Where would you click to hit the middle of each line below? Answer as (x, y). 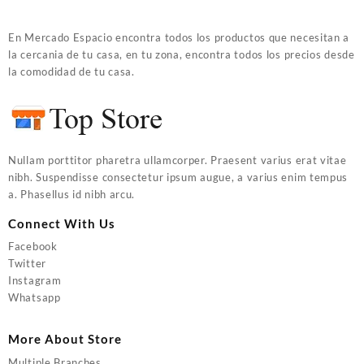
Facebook (33, 247)
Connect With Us (62, 223)
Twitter (27, 264)
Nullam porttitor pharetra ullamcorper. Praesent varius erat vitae (178, 160)
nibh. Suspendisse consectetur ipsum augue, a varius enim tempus (178, 177)
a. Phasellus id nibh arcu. (72, 194)
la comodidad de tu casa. (71, 72)
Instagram (35, 281)
